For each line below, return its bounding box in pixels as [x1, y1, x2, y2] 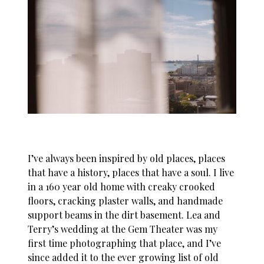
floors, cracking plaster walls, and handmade [28, 194, 223, 207]
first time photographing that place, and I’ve [28, 237, 222, 250]
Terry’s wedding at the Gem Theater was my [28, 223, 218, 236]
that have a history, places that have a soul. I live [28, 166, 235, 179]
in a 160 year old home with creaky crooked [28, 180, 216, 193]
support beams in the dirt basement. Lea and [28, 209, 221, 222]
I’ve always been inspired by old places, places [28, 152, 226, 165]
